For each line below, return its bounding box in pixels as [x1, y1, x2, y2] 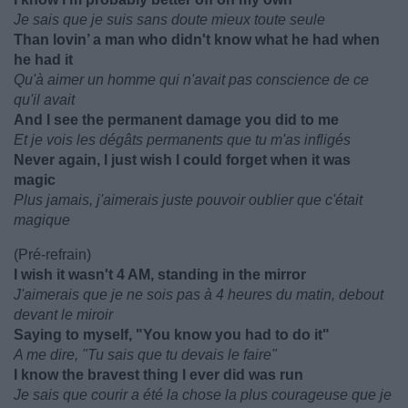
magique [14, 212, 70, 228]
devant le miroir [14, 307, 113, 322]
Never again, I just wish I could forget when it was [14, 152, 351, 168]
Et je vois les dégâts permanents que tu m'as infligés [14, 132, 351, 148]
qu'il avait [14, 92, 75, 107]
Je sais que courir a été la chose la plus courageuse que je [14, 387, 392, 403]
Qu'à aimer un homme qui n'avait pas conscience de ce [14, 72, 369, 87]
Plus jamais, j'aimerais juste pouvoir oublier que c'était [14, 192, 362, 208]
